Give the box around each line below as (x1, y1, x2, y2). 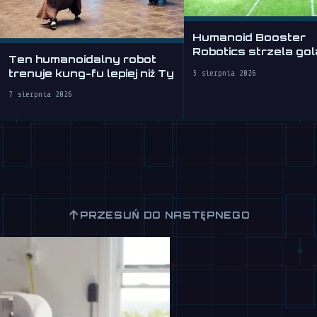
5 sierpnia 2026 (192, 67, 256, 78)
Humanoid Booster (192, 30, 306, 44)
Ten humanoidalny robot (8, 52, 156, 66)
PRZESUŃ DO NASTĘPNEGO (80, 209, 250, 221)
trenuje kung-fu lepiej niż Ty (8, 67, 174, 80)
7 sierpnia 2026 (8, 89, 72, 100)
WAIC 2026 (192, 59, 260, 72)
